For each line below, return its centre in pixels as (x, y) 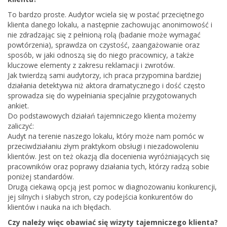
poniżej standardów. (41, 176)
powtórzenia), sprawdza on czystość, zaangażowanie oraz (104, 45)
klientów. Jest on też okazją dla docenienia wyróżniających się (109, 156)
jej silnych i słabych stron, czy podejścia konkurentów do (100, 197)
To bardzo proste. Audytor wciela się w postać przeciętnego (106, 14)
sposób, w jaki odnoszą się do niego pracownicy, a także (101, 55)
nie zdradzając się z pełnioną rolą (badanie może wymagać (104, 34)
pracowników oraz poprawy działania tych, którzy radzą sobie (108, 166)
